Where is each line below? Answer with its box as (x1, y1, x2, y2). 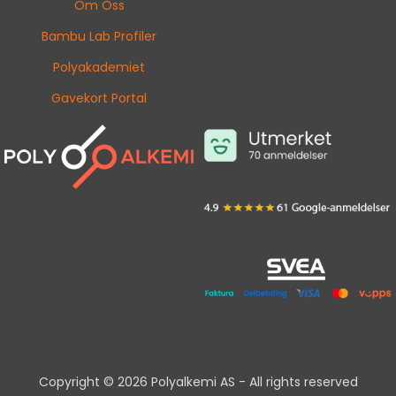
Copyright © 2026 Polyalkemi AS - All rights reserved (38, 373, 358, 392)
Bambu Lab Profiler (42, 27, 156, 45)
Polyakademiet (53, 57, 145, 76)
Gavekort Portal (51, 88, 147, 107)
